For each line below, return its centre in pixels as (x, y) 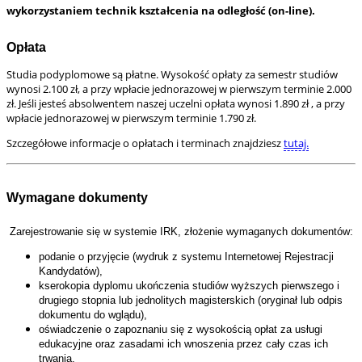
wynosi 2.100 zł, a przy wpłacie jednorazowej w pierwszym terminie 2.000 (179, 89)
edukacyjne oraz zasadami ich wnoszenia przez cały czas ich (183, 343)
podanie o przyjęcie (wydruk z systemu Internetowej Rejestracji (186, 256)
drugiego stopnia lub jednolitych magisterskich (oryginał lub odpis (191, 300)
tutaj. (296, 143)
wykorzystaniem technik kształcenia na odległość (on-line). (162, 11)
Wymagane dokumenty (77, 197)
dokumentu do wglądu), (93, 314)
